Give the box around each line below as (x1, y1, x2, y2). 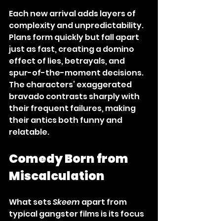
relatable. (9, 126, 49, 138)
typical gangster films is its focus (9, 208, 146, 220)
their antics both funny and (9, 114, 124, 126)
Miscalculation (9, 167, 105, 184)
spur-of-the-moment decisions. (9, 67, 145, 78)
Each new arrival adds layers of (9, 7, 137, 19)
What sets (9, 196, 53, 208)
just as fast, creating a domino (9, 43, 136, 55)
